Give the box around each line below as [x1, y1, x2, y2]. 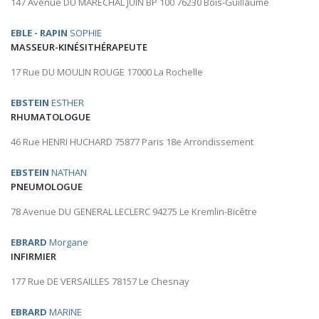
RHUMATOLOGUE [11, 110, 90, 124]
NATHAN [49, 166, 87, 179]
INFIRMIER [11, 250, 56, 263]
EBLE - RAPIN [11, 26, 68, 40]
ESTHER [49, 96, 84, 110]
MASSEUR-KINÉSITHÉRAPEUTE [11, 41, 147, 54]
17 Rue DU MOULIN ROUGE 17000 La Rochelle [11, 66, 203, 79]
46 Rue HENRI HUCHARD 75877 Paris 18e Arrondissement [11, 135, 253, 149]
